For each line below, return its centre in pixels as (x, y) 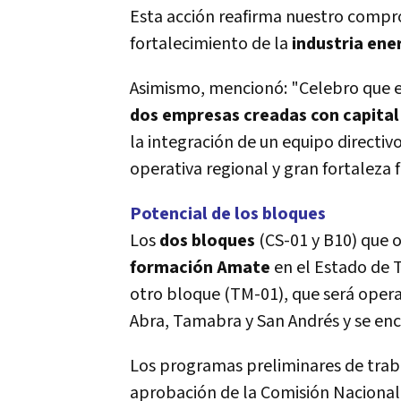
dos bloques (207, 241)
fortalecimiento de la (211, 44)
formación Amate (200, 268)
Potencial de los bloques (228, 214)
